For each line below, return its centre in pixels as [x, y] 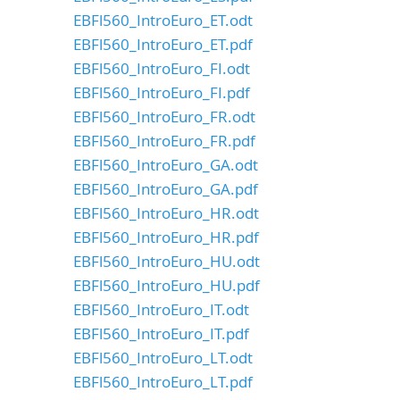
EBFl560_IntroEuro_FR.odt [164, 117]
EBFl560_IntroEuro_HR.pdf [166, 237]
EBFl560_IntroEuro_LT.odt [163, 358]
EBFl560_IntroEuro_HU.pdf [167, 285]
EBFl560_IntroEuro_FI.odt [162, 68]
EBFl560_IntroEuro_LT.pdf [163, 382]
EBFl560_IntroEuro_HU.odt [167, 261]
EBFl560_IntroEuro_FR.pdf [164, 141]
